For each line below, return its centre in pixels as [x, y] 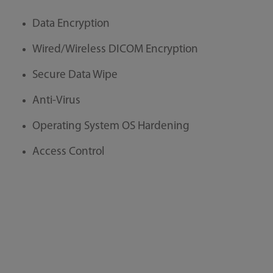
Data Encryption [71, 24]
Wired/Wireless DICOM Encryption [115, 50]
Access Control [68, 152]
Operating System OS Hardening [111, 126]
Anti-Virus [56, 101]
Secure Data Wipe [75, 75]
